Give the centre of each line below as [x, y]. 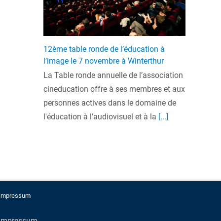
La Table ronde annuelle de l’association [113, 75]
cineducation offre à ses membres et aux [114, 89]
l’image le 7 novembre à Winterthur [104, 61]
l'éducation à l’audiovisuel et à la [100, 116]
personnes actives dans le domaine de [110, 103]
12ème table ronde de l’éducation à [104, 49]
